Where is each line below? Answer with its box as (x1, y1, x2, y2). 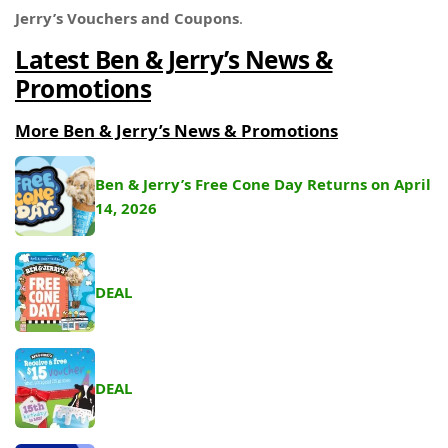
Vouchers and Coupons (67, 8, 239, 28)
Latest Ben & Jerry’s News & (15, 43, 333, 76)
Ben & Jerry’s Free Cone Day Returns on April (95, 174, 431, 195)
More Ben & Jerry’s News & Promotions (15, 119, 338, 143)
